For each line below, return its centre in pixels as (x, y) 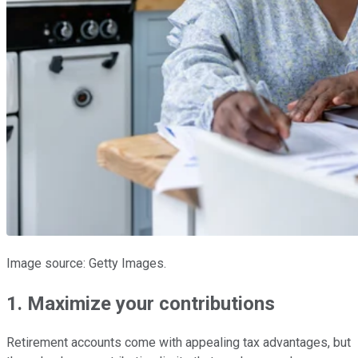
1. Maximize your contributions (141, 303)
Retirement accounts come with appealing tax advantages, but (179, 343)
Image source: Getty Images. (86, 263)
